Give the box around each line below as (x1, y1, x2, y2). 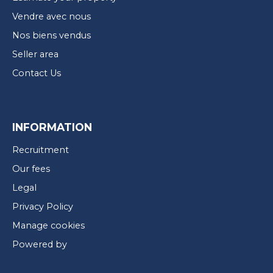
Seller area (12, 48, 58, 60)
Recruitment (12, 144, 69, 155)
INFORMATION (12, 120, 92, 133)
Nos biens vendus (12, 29, 91, 41)
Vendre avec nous (12, 10, 91, 22)
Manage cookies (12, 219, 85, 231)
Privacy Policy (12, 200, 73, 212)
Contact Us (12, 67, 61, 79)
